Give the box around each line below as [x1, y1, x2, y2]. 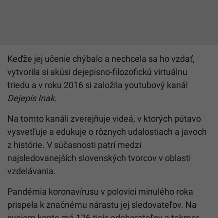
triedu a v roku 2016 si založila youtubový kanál [7, 79, 188, 90]
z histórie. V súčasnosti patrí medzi [7, 139, 141, 150]
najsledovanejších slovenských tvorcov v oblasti [7, 152, 191, 163]
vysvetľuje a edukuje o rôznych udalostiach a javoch [7, 126, 207, 137]
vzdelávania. [7, 165, 56, 176]
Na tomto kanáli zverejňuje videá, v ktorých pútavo [7, 113, 201, 124]
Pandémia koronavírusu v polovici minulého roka [7, 186, 193, 197]
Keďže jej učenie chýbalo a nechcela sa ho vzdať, [7, 53, 195, 64]
